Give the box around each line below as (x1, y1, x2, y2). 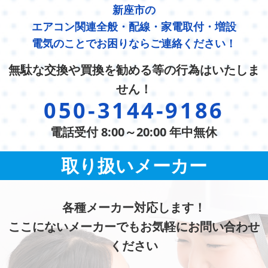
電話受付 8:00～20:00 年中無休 (50, 124, 218, 141)
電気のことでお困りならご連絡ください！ (32, 36, 236, 51)
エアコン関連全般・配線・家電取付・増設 (32, 19, 236, 34)
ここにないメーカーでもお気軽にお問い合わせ (8, 218, 260, 235)
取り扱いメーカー (60, 153, 207, 178)
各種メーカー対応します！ (62, 199, 206, 216)
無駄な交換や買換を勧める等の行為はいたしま (8, 62, 260, 78)
